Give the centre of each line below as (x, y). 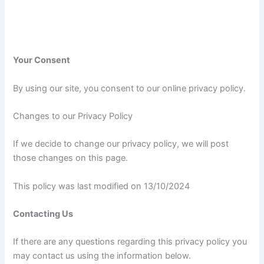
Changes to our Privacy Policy (73, 116)
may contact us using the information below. (102, 256)
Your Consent (42, 60)
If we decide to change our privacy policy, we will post (121, 144)
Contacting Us (43, 214)
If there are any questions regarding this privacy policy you (130, 242)
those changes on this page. (71, 158)
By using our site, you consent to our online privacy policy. (130, 88)
